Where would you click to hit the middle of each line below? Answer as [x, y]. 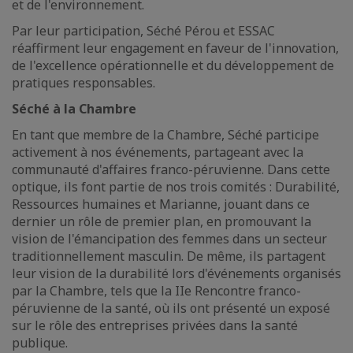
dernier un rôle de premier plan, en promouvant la [162, 221]
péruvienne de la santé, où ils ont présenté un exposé [171, 308]
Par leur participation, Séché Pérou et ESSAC [143, 31]
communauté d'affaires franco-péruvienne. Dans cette [171, 169]
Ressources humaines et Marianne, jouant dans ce [161, 204]
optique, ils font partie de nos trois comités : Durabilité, [176, 187]
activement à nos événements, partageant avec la [158, 152]
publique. [40, 343]
